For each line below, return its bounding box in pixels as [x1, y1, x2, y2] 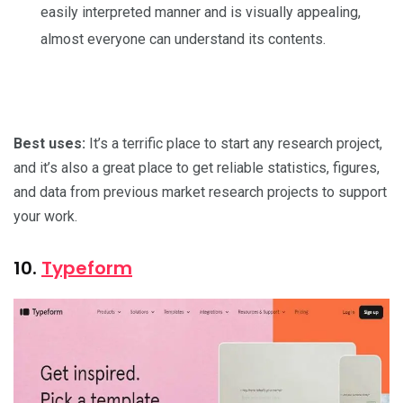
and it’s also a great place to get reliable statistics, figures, [13, 158, 380, 176]
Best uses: [13, 134, 89, 152]
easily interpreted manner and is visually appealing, [40, 3, 361, 21]
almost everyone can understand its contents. [40, 30, 326, 48]
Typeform [41, 255, 132, 281]
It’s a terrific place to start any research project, [89, 134, 382, 152]
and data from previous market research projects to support [13, 183, 387, 201]
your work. [13, 207, 77, 225]
